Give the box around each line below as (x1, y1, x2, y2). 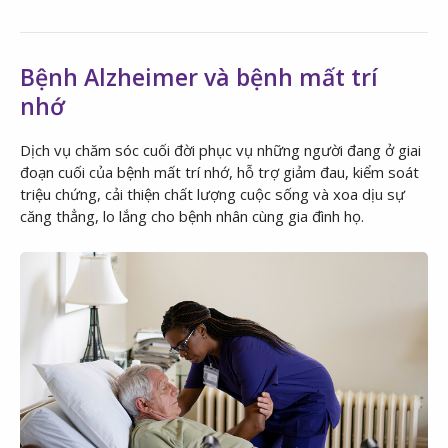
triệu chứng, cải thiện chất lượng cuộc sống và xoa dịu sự (20, 184, 405, 205)
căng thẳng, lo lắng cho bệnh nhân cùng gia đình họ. (20, 206, 364, 227)
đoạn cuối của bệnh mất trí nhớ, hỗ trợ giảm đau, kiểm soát (20, 162, 419, 183)
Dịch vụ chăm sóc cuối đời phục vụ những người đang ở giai (20, 140, 421, 161)
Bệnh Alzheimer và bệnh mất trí (20, 61, 378, 94)
